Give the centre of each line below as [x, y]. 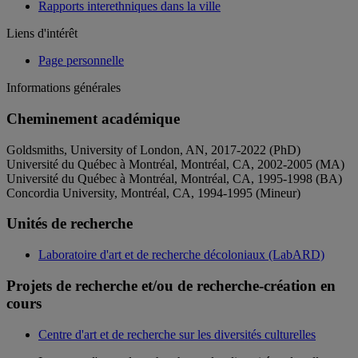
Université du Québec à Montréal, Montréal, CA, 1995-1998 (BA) [174, 178]
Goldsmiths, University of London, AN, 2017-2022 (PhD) [153, 149]
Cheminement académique [93, 118]
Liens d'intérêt [42, 34]
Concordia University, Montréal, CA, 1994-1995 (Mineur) [153, 193]
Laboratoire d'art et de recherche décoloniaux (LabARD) [181, 255]
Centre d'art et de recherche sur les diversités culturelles [177, 334]
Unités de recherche [70, 224]
